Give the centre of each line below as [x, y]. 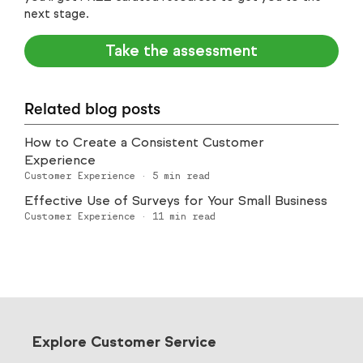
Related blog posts [92, 109]
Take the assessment [181, 50]
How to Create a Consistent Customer [144, 142]
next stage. [57, 13]
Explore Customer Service [124, 342]
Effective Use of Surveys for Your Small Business [176, 200]
